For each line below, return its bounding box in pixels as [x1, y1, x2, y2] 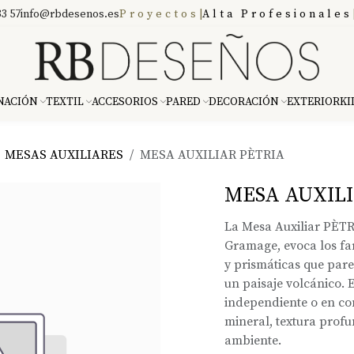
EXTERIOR [287, 95, 340, 109]
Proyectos [119, 7, 199, 21]
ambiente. [224, 333, 281, 348]
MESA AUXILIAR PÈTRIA [140, 147, 284, 163]
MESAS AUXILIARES [5, 147, 123, 163]
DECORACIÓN [209, 95, 279, 109]
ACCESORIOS [92, 95, 158, 109]
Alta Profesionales [202, 7, 352, 21]
